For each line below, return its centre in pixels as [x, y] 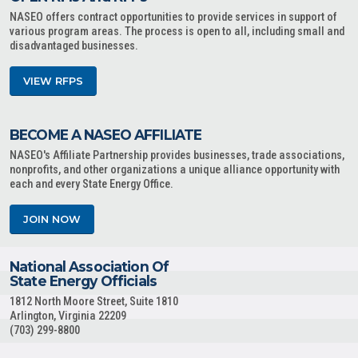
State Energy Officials [83, 281]
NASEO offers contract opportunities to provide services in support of [173, 17]
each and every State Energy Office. [91, 184]
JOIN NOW [52, 219]
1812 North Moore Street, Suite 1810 [94, 302]
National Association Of [89, 267]
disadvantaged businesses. [74, 46]
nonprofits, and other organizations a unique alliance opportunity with [175, 170]
